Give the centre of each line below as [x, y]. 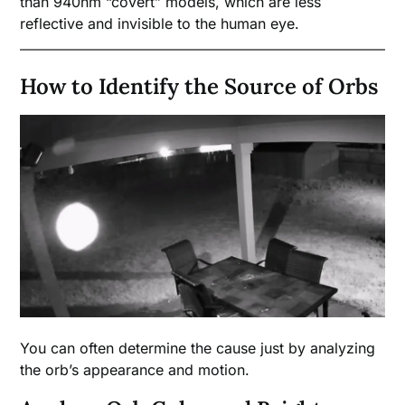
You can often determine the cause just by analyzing [198, 348]
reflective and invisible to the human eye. [160, 24]
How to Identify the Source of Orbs [199, 87]
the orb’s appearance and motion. [135, 369]
